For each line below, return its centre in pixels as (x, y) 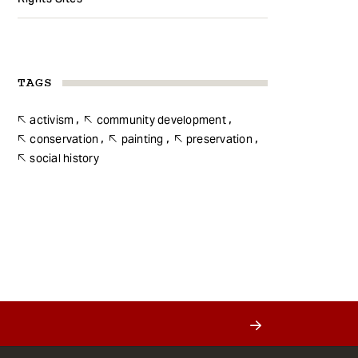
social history (64, 159)
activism (52, 120)
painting (142, 139)
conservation (64, 139)
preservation (219, 139)
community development (161, 120)
